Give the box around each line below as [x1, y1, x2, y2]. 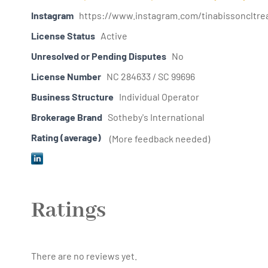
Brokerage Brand [31, 111, 102, 123]
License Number [31, 70, 101, 82]
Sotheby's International [108, 111, 205, 123]
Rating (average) [31, 131, 101, 143]
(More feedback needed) [109, 132, 210, 144]
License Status [31, 29, 95, 41]
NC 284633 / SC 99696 [106, 70, 195, 82]
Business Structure [31, 90, 114, 102]
